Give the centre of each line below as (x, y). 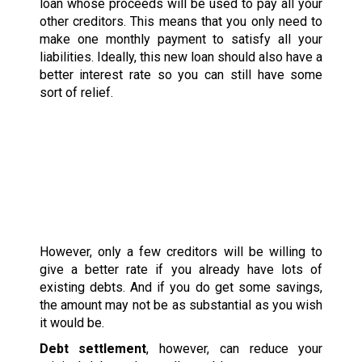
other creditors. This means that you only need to (181, 22)
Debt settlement (93, 349)
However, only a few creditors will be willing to (181, 252)
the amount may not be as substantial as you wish (181, 305)
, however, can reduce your (235, 349)
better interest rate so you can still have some (181, 75)
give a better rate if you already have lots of (181, 270)
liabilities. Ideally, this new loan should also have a (181, 57)
